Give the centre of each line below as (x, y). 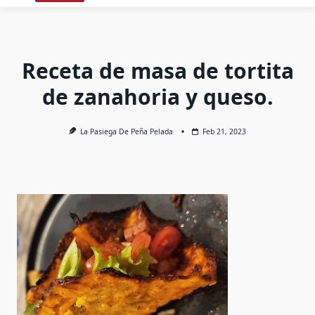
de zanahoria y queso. (157, 97)
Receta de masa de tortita (157, 71)
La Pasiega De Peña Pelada (127, 131)
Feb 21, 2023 (225, 131)
